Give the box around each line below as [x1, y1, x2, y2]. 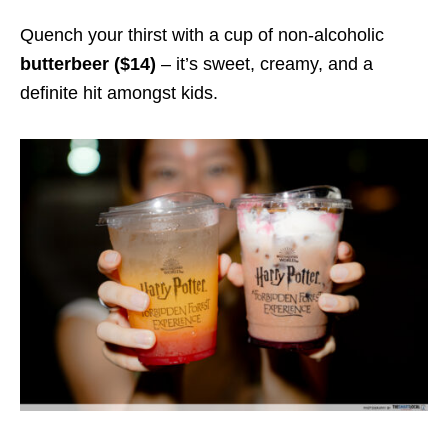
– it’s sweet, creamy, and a [161, 54, 373, 75]
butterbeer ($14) [20, 54, 161, 75]
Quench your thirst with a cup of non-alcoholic [20, 25, 384, 46]
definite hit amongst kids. [20, 83, 223, 104]
